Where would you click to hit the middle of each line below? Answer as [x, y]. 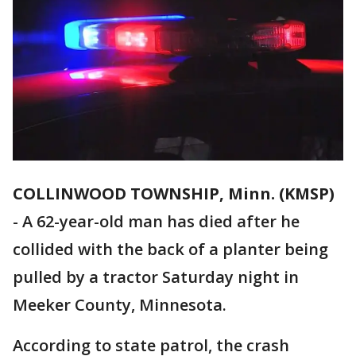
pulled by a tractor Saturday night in [156, 277]
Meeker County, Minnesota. [120, 305]
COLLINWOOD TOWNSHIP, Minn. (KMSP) [174, 194]
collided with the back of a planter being [170, 250]
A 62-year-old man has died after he [161, 222]
